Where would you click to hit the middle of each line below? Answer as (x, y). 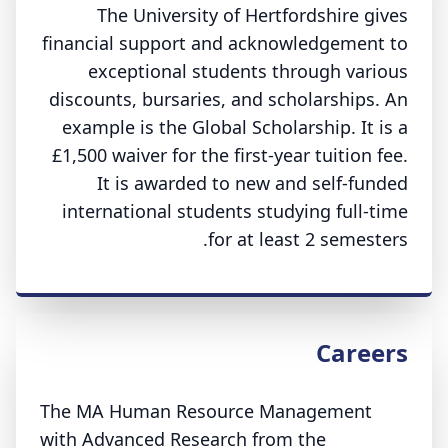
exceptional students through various (248, 71)
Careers (362, 352)
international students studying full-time (235, 211)
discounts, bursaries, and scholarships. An (228, 99)
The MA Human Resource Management (206, 411)
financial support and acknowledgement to (225, 43)
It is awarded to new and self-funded (252, 183)
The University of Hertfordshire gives (252, 15)
